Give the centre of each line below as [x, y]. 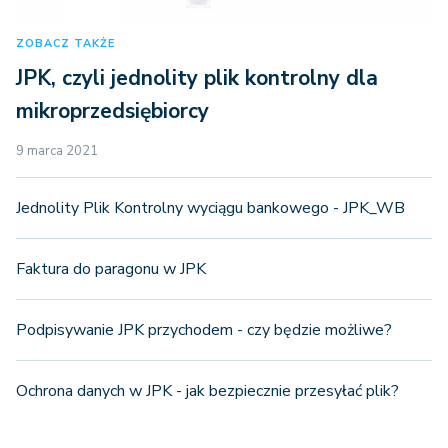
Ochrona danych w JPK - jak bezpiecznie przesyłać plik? [207, 391]
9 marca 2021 [57, 151]
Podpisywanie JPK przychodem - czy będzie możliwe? [204, 330]
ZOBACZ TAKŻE [65, 44]
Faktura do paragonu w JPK [111, 269]
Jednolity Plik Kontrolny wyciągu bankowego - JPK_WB [210, 208]
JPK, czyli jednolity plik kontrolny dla [197, 78]
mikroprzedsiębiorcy [112, 111]
